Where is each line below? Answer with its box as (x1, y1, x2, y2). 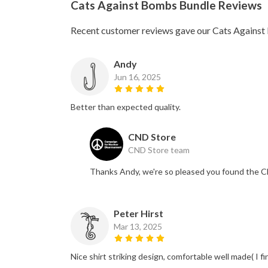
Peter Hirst (114, 208, 163, 220)
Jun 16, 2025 (114, 72, 161, 83)
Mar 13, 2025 (114, 221, 162, 232)
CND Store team (128, 145, 190, 156)
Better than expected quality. (71, 102, 181, 112)
